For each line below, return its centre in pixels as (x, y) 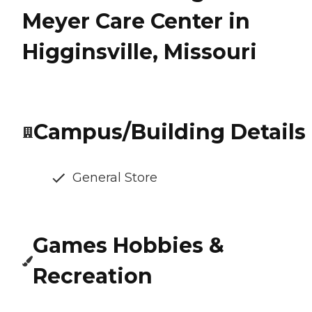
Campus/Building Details (170, 132)
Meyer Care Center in (136, 22)
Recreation (93, 276)
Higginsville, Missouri (140, 52)
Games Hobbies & (129, 246)
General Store (115, 178)
